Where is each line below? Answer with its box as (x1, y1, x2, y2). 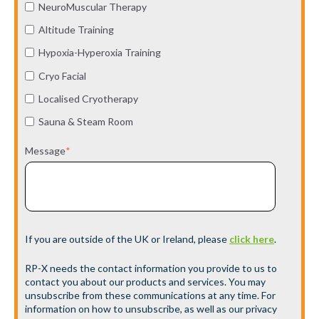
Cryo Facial (38, 69, 86, 82)
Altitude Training (38, 23, 114, 36)
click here (229, 232, 274, 245)
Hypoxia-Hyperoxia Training (38, 46, 161, 59)
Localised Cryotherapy (38, 92, 138, 105)
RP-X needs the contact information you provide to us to (25, 261, 277, 274)
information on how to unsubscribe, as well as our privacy (25, 302, 277, 315)
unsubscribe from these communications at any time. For (25, 288, 276, 301)
